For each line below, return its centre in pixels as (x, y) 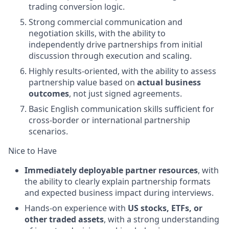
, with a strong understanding (162, 219)
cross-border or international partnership (109, 120)
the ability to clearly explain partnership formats (118, 181)
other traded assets (64, 219)
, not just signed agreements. (125, 94)
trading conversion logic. (77, 7)
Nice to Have (32, 151)
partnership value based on (83, 82)
